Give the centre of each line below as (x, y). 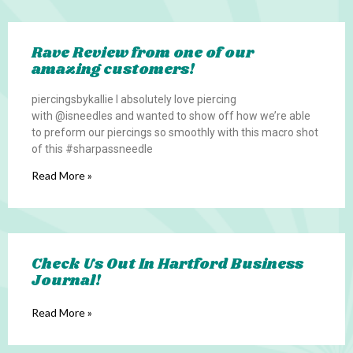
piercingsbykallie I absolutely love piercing (134, 100)
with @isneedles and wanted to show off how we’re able (171, 116)
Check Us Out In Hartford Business (167, 265)
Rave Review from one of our (143, 54)
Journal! (66, 282)
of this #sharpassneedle (92, 149)
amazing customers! (113, 71)
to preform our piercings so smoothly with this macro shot (175, 133)
